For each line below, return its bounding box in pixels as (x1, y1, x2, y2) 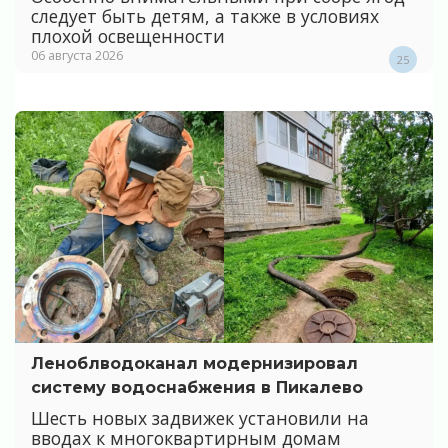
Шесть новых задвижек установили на (31, 406, 369, 431)
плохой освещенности (31, 23, 225, 48)
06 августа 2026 (31, 45, 123, 64)
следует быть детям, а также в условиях (31, 3, 379, 28)
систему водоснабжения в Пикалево (31, 378, 363, 398)
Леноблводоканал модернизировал (31, 354, 358, 374)
